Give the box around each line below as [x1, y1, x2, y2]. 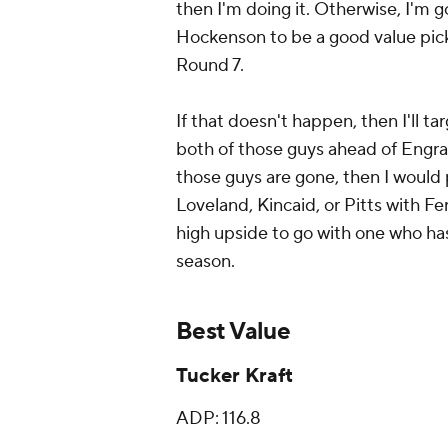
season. [176, 250, 235, 274]
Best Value [176, 316, 290, 348]
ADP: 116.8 [176, 407, 261, 431]
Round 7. [176, 54, 244, 78]
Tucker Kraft [176, 363, 293, 390]
